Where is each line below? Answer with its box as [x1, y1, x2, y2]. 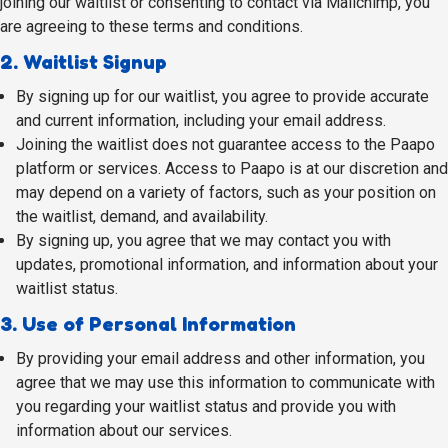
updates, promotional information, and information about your [16, 255, 438, 274]
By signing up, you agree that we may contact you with [16, 231, 391, 250]
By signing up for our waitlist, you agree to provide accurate [16, 87, 429, 106]
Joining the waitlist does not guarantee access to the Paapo [16, 135, 435, 154]
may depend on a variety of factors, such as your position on [16, 183, 436, 202]
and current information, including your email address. [16, 111, 386, 130]
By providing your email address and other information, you [16, 349, 425, 368]
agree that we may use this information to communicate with [16, 373, 435, 392]
